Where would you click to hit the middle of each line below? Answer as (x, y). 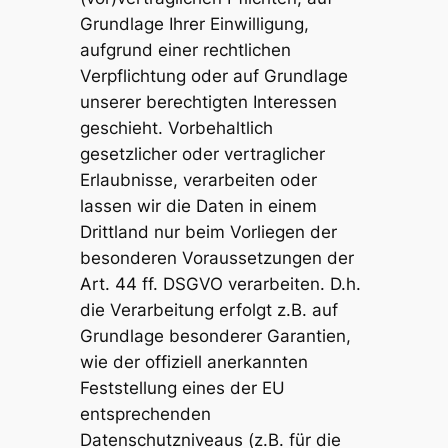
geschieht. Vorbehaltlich (176, 127)
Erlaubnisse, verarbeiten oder (198, 179)
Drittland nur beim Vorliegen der (208, 231)
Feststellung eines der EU (182, 387)
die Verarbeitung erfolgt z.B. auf (208, 309)
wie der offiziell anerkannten (193, 361)
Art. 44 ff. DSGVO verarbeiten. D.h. (220, 283)
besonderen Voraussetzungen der (216, 257)
